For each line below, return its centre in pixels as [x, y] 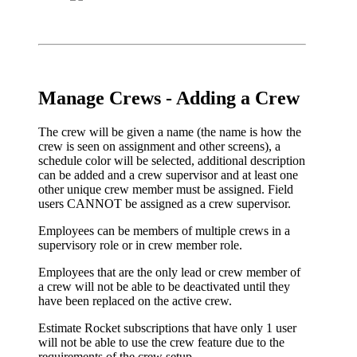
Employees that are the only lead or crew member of [169, 273]
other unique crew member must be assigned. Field [166, 190]
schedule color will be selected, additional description [172, 161]
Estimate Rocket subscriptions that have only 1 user [167, 328]
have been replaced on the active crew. [135, 301]
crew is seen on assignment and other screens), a [159, 147]
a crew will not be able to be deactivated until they [164, 287]
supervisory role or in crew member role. [140, 245]
